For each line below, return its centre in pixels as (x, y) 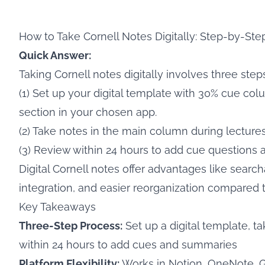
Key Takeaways (57, 207)
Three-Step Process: (71, 226)
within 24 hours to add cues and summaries (128, 245)
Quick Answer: (55, 55)
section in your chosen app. (88, 112)
